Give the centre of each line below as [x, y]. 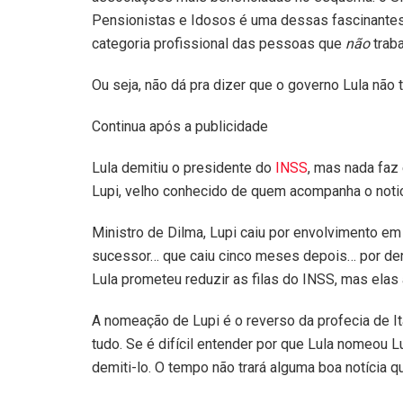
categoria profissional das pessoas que [219, 43]
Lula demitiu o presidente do [184, 167]
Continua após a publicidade [180, 126]
